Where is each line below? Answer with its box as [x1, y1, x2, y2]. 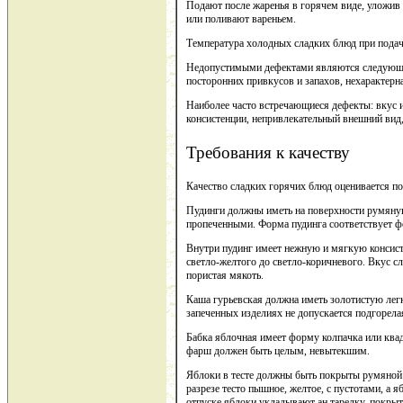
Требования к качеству [186, 142, 350, 162]
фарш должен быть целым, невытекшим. [186, 344, 370, 357]
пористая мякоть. [186, 268, 264, 282]
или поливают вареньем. [186, 12, 296, 25]
